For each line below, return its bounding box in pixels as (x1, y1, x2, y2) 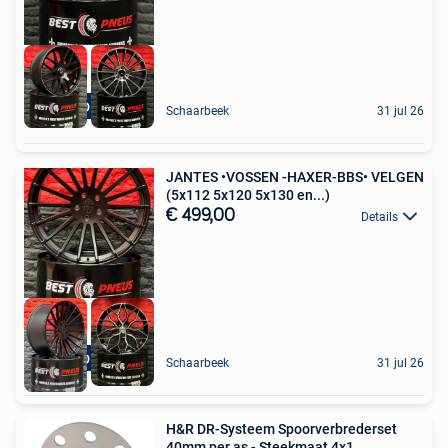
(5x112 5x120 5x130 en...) (166, 186, 330, 203)
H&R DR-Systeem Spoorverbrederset (166, 421, 397, 438)
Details (361, 209, 398, 224)
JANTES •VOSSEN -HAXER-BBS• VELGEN (166, 168, 424, 185)
